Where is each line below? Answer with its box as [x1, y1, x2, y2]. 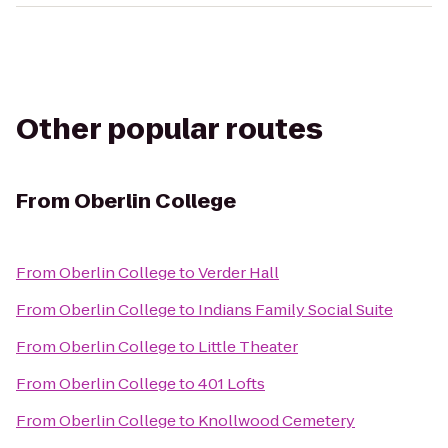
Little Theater [198, 336, 298, 357]
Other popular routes [16, 110, 323, 149]
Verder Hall [198, 262, 279, 283]
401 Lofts [198, 373, 265, 394]
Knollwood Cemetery [198, 410, 355, 431]
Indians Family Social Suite [198, 299, 393, 320]
